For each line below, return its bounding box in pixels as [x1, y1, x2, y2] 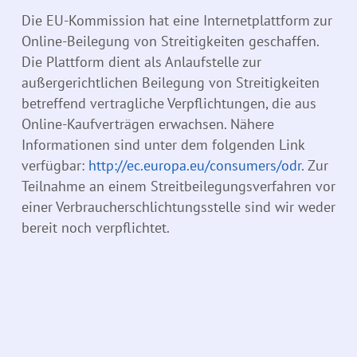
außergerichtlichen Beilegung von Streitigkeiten [22, 73, 320, 92]
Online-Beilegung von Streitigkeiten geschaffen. [22, 32, 319, 51]
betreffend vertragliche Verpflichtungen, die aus [22, 94, 316, 113]
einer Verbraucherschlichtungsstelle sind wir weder [22, 198, 335, 217]
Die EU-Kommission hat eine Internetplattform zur [22, 11, 332, 30]
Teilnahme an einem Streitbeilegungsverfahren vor [22, 177, 335, 196]
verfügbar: [22, 156, 88, 175]
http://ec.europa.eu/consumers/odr [88, 156, 301, 175]
